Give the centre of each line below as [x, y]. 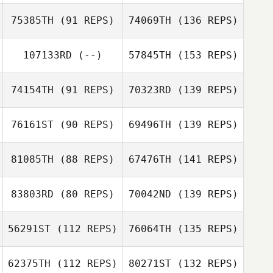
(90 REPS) [84, 125]
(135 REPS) [204, 229]
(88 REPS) [84, 159]
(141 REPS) [204, 159]
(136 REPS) [204, 20]
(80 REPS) [84, 194]
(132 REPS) [204, 264]
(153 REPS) [204, 55]
